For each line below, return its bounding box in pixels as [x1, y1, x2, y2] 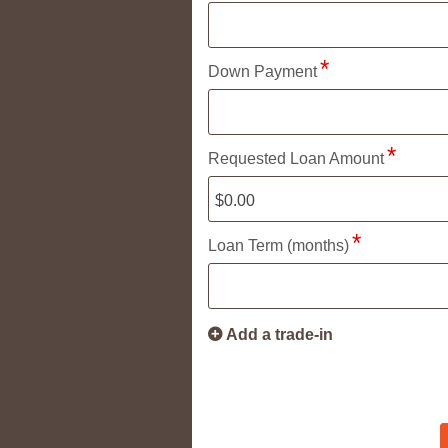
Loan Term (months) [208, 236, 349, 254]
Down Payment [208, 62, 317, 80]
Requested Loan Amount [208, 149, 384, 167]
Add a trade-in [226, 325, 333, 343]
